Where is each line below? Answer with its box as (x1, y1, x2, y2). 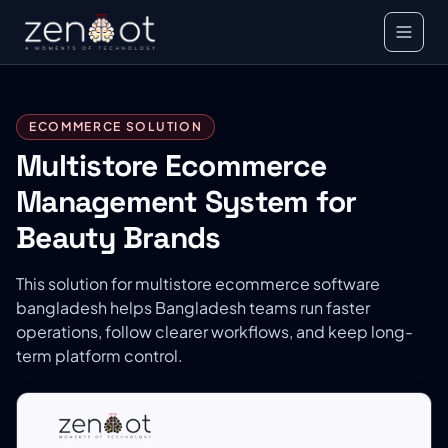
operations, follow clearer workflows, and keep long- (16, 321, 413, 342)
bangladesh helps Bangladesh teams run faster (16, 297, 370, 318)
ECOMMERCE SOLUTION (29, 119, 203, 134)
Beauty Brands (16, 218, 221, 257)
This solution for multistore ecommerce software (16, 273, 380, 294)
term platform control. (16, 345, 183, 366)
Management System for (16, 182, 357, 221)
